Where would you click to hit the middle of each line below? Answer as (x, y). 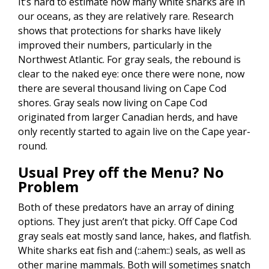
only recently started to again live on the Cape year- (134, 132)
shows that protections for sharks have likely (119, 31)
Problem (48, 187)
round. (33, 146)
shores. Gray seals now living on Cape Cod (113, 103)
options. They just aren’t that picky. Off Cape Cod (128, 222)
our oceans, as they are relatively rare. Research (126, 17)
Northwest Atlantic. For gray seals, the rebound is (129, 60)
